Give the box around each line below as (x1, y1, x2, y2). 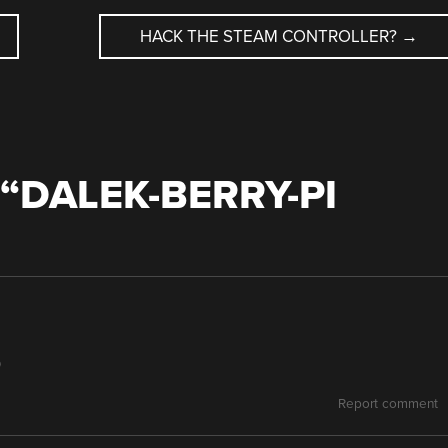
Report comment (337, 395, 438, 412)
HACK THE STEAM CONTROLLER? (139, 25, 401, 47)
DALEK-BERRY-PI (19, 170, 337, 220)
